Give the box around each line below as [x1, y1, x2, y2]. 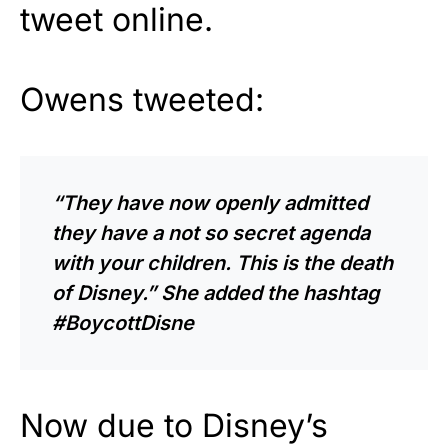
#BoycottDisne [52, 310, 194, 335]
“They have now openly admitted [52, 190, 368, 215]
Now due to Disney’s [20, 405, 328, 445]
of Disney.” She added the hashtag [52, 280, 380, 305]
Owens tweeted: [20, 79, 264, 119]
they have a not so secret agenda [52, 220, 370, 245]
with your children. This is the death [52, 250, 393, 275]
